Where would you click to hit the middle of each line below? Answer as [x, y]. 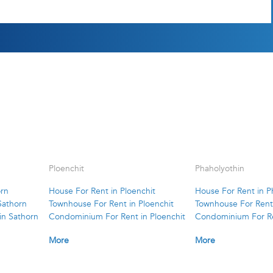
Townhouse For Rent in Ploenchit [111, 204]
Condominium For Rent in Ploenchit [117, 217]
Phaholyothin [219, 169]
